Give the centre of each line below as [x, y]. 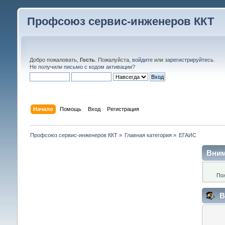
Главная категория [148, 135]
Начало [43, 109]
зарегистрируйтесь [189, 60]
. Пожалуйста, [113, 60]
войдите [142, 60]
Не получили [46, 67]
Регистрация [123, 109]
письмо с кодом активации [98, 67]
